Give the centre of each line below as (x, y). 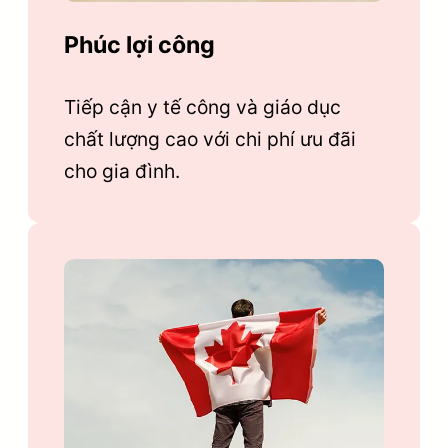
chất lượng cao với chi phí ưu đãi (210, 139)
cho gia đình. (122, 171)
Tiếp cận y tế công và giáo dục (202, 107)
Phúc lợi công (139, 45)
